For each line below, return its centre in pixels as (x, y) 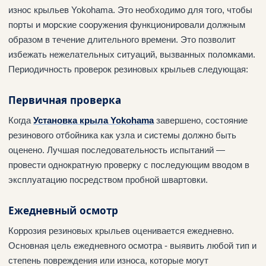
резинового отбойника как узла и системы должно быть (122, 135)
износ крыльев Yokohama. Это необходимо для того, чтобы (130, 10)
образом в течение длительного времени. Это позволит (122, 40)
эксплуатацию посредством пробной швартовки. (108, 180)
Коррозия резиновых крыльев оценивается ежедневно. (121, 231)
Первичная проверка (65, 100)
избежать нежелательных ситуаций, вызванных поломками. (132, 55)
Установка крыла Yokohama (94, 121)
